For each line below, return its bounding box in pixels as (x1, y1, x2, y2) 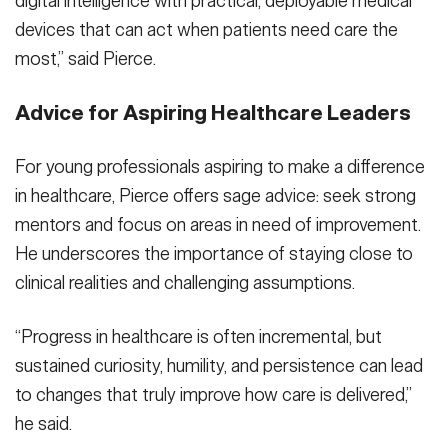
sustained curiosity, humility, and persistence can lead (15, 355, 423, 378)
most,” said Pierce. (15, 47, 156, 70)
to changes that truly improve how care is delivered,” (15, 384, 412, 407)
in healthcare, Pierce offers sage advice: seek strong (15, 184, 416, 207)
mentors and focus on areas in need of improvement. (15, 213, 421, 236)
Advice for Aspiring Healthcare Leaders (15, 99, 411, 126)
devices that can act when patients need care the (15, 18, 398, 41)
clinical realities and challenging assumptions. (15, 271, 355, 294)
